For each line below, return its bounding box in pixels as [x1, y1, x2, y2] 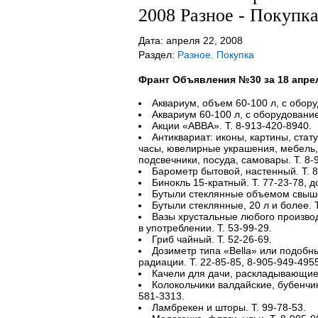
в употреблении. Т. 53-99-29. [138, 222, 272, 234]
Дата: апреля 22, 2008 [138, 35, 243, 46]
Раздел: [138, 49, 177, 60]
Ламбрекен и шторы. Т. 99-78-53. [151, 302, 306, 313]
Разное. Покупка [177, 49, 254, 60]
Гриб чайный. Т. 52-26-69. [151, 234, 272, 245]
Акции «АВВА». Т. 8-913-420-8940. [151, 120, 312, 131]
